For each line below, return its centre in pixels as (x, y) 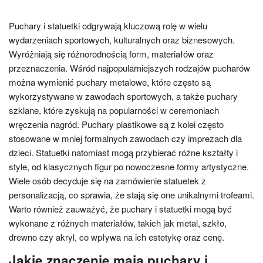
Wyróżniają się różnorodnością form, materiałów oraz (111, 53)
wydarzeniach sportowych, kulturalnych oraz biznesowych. (122, 39)
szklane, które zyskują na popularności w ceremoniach (114, 110)
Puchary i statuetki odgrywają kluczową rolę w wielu (108, 25)
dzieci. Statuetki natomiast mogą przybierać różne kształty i (123, 152)
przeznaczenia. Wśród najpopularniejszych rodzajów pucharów (129, 68)
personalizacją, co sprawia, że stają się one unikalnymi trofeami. (131, 194)
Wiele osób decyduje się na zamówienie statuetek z (107, 180)
